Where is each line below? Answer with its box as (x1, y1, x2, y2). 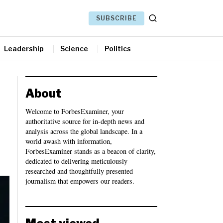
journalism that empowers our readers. (25, 176, 134, 186)
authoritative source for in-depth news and (25, 116, 144, 126)
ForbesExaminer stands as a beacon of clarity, (25, 146, 156, 156)
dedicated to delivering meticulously (25, 156, 127, 166)
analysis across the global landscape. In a (25, 126, 142, 136)
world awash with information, (25, 136, 112, 146)
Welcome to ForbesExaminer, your (25, 106, 124, 116)
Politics (105, 44, 131, 53)
